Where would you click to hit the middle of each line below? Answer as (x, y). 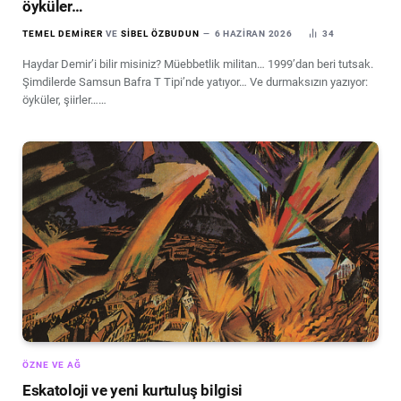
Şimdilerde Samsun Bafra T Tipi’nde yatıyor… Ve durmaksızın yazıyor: (195, 81)
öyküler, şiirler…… (64, 99)
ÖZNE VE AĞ (52, 364)
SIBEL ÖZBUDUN (160, 33)
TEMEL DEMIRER (63, 33)
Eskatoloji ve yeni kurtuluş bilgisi (133, 390)
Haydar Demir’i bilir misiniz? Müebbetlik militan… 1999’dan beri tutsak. (198, 64)
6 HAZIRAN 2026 (253, 33)
